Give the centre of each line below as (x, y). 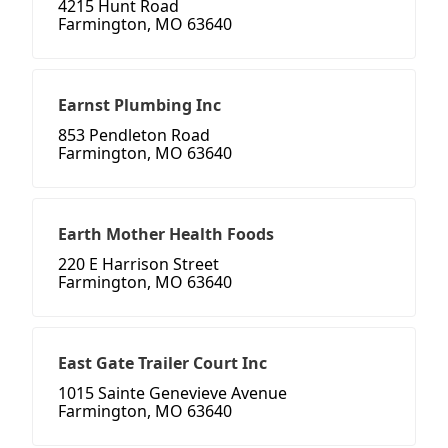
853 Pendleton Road (134, 135)
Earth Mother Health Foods (166, 234)
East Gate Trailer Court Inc (162, 363)
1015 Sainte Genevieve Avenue (172, 393)
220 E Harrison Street (138, 264)
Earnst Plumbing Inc (139, 105)
